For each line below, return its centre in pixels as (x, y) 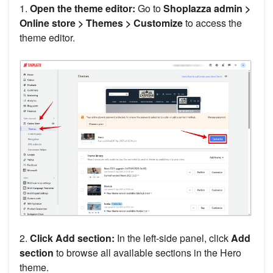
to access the (212, 23)
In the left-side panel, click (173, 238)
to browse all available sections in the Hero (147, 253)
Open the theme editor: (81, 9)
